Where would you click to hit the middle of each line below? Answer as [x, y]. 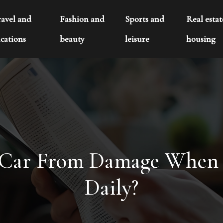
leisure [137, 39]
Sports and [144, 19]
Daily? [111, 187]
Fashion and [82, 19]
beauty [72, 39]
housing [201, 39]
